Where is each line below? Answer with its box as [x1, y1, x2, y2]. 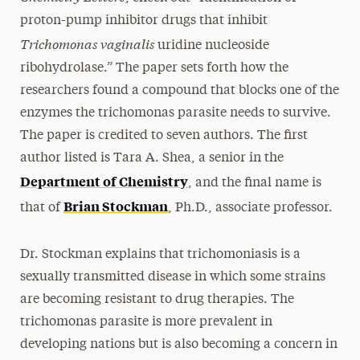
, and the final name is [187, 177, 321, 190]
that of [19, 202, 63, 215]
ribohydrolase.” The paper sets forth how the [19, 62, 288, 75]
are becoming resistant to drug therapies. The [19, 293, 294, 306]
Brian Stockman [63, 197, 168, 215]
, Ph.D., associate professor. [167, 202, 333, 215]
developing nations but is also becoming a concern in [19, 338, 337, 351]
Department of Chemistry [19, 172, 188, 190]
